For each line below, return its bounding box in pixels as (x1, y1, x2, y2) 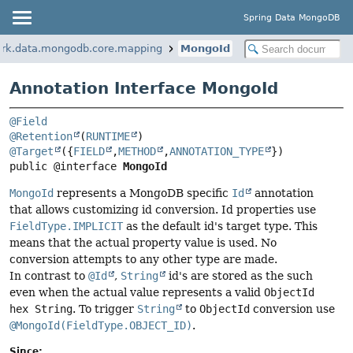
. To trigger (72, 303, 137, 316)
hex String (9, 303, 72, 316)
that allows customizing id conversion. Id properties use (9, 203, 316, 217)
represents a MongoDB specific (54, 187, 232, 200)
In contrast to (9, 269, 88, 283)
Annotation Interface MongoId (9, 79, 278, 98)
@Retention (9, 130, 72, 143)
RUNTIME (86, 130, 130, 143)
